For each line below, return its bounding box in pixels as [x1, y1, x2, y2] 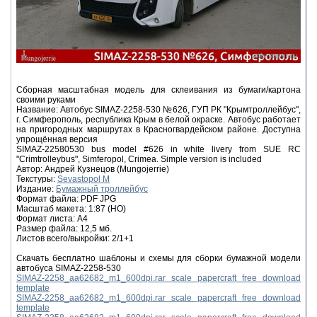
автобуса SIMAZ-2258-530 [16, 263, 121, 273]
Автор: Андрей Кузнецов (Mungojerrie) [16, 164, 169, 174]
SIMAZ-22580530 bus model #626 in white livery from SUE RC [16, 144, 301, 154]
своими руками [16, 95, 76, 105]
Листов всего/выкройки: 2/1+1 [16, 234, 134, 243]
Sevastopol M [57, 174, 110, 184]
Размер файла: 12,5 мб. [16, 224, 112, 234]
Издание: [16, 184, 56, 194]
